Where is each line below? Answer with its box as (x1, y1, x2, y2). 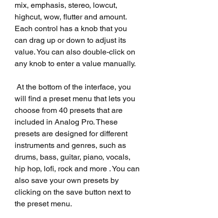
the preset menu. (15, 199, 72, 208)
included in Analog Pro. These (15, 117, 118, 127)
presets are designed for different (15, 128, 127, 138)
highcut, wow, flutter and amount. (15, 12, 127, 21)
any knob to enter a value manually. (15, 58, 136, 68)
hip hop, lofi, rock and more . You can (15, 163, 140, 173)
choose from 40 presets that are (15, 105, 123, 115)
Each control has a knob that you (15, 23, 127, 33)
